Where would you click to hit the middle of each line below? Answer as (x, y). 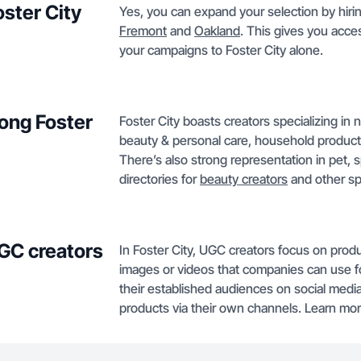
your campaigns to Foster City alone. (221, 50)
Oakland (217, 31)
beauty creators (244, 179)
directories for (160, 179)
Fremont (143, 31)
